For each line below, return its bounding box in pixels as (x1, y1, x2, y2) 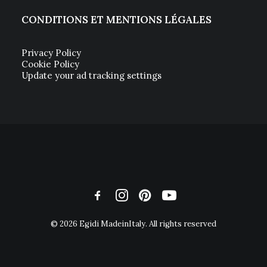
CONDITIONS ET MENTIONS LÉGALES (21, 13, 212, 26)
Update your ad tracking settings (21, 70, 162, 81)
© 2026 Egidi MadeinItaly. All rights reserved (51, 219, 216, 229)
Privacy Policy (21, 47, 81, 58)
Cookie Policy (21, 58, 79, 70)
